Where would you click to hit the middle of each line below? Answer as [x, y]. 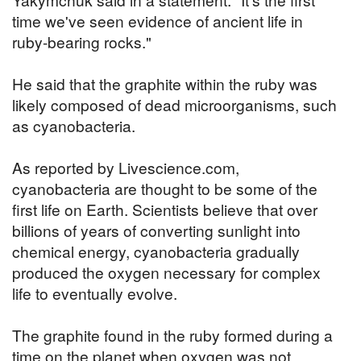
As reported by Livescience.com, [126, 168]
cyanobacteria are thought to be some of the [165, 189]
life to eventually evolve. [95, 293]
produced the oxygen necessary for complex [166, 272]
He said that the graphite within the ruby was [165, 84]
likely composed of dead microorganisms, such [174, 105]
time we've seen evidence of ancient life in [158, 21]
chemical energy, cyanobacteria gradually [156, 251]
